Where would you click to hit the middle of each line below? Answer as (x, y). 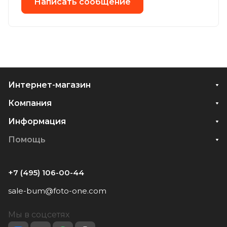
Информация (37, 121)
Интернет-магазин (49, 85)
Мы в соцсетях (39, 215)
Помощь (27, 140)
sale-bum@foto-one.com (57, 191)
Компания (30, 103)
